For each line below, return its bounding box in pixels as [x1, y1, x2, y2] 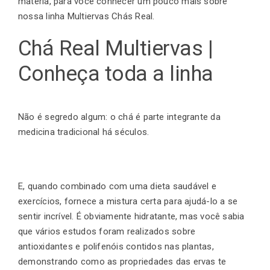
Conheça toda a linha [18, 61, 218, 86]
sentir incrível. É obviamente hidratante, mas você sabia [18, 211, 245, 222]
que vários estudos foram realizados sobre [18, 226, 196, 237]
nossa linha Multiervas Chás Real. [18, 10, 155, 22]
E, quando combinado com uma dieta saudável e [18, 181, 216, 192]
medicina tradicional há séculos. [18, 127, 149, 138]
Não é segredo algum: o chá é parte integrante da [18, 111, 221, 123]
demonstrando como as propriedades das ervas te [18, 256, 227, 268]
